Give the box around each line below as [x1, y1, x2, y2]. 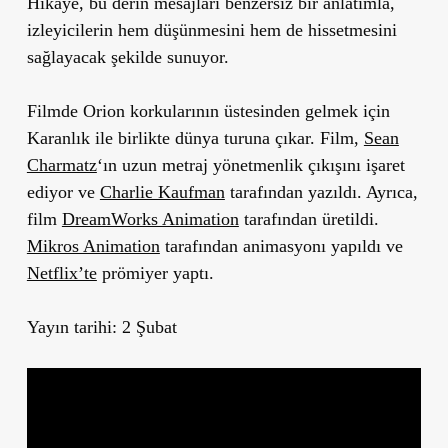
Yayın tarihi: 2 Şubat [26, 316, 177, 337]
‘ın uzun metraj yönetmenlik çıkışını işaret [96, 154, 405, 175]
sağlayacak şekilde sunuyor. [26, 46, 229, 67]
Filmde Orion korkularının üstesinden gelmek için [26, 100, 390, 121]
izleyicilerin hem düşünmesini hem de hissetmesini [26, 19, 397, 40]
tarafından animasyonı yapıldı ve [159, 235, 403, 256]
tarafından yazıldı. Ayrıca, [224, 181, 418, 202]
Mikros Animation [26, 235, 160, 256]
